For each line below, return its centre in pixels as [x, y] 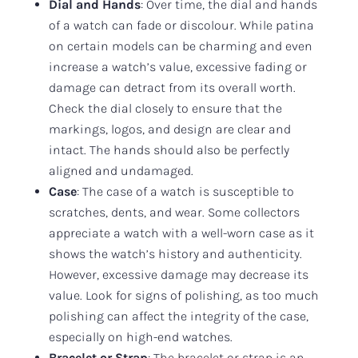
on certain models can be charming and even [180, 46]
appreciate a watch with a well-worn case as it [181, 233]
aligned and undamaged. [121, 170]
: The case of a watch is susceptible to [185, 191]
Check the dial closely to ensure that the [165, 108]
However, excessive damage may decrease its [178, 274]
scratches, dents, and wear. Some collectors [174, 212]
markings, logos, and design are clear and [169, 129]
